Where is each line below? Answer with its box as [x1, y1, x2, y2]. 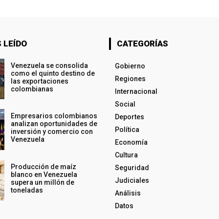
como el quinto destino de [10, 69, 95, 78]
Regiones [114, 75, 146, 83]
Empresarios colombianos [10, 112, 97, 120]
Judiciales [114, 176, 149, 185]
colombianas [10, 85, 53, 93]
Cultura [114, 151, 138, 159]
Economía [114, 138, 148, 147]
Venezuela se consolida [10, 62, 88, 70]
